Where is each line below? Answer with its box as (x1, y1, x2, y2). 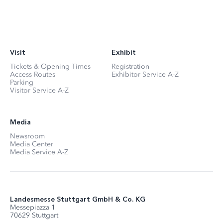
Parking (10, 78, 33, 87)
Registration (111, 62, 149, 71)
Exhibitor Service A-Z (111, 70, 179, 79)
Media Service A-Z (10, 147, 68, 156)
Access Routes (10, 70, 55, 79)
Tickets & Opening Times (10, 62, 91, 71)
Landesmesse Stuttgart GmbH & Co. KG (10, 195, 145, 204)
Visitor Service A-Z (10, 86, 69, 95)
